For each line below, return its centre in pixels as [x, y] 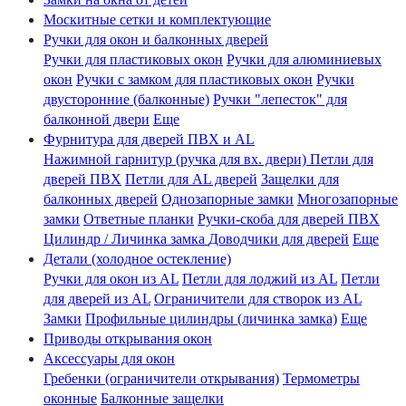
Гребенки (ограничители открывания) [161, 379]
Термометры [321, 379]
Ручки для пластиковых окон [133, 60]
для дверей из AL [97, 299]
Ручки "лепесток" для [280, 100]
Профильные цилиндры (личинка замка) [211, 319]
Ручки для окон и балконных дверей [156, 40]
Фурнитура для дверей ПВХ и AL [149, 140]
